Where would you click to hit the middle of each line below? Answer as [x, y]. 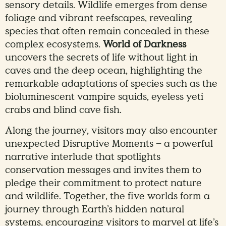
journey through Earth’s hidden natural [95, 210]
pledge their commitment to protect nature [103, 183]
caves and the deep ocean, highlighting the [104, 71]
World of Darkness [145, 45]
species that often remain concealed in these [107, 32]
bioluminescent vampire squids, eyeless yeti [104, 97]
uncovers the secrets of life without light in [101, 58]
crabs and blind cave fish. [63, 110]
